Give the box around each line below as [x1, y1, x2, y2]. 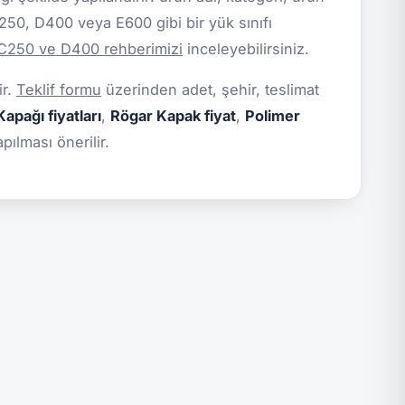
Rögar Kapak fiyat [110, 107, 236, 126]
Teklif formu [16, 80, 101, 99]
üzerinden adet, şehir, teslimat [101, 80, 319, 99]
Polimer [245, 107, 300, 126]
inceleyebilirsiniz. [183, 40, 309, 59]
